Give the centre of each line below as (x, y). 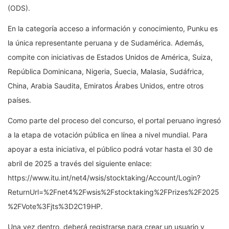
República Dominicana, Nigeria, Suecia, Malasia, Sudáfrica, (106, 71)
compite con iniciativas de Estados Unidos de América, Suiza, (110, 57)
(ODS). (19, 8)
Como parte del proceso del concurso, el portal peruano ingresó (114, 120)
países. (19, 100)
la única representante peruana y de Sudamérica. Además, (106, 42)
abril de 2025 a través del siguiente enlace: (80, 163)
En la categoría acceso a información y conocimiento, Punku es (113, 28)
